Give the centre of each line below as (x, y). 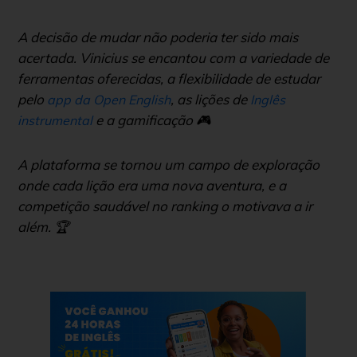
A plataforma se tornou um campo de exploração (169, 164)
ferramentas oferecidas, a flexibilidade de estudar (169, 78)
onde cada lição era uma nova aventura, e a (152, 185)
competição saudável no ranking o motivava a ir (165, 206)
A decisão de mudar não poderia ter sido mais (158, 37)
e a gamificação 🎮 (152, 120)
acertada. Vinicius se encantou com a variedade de (173, 57)
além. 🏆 (43, 226)
